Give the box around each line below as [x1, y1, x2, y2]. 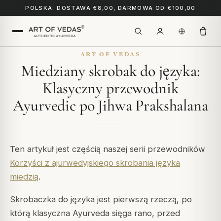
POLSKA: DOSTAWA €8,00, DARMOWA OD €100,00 [25, 4, 196, 11]
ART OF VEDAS [80, 51, 141, 57]
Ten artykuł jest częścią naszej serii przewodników [10, 144, 205, 154]
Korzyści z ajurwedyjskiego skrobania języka [10, 158, 180, 168]
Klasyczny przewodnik [42, 78, 179, 98]
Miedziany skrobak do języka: [21, 61, 200, 80]
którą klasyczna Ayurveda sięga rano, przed [10, 208, 180, 219]
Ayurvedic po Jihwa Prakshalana [13, 96, 208, 115]
